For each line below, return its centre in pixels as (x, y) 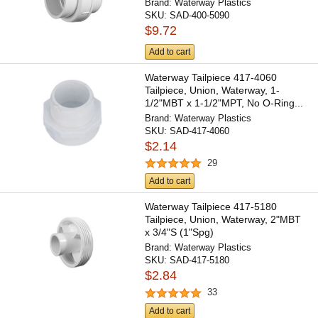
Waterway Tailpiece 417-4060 (211, 77)
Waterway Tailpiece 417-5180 (211, 207)
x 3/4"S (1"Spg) (180, 232)
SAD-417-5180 (200, 261)
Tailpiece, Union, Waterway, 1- (213, 90)
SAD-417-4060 (200, 131)
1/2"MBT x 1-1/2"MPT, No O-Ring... (224, 103)
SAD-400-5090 (200, 16)
